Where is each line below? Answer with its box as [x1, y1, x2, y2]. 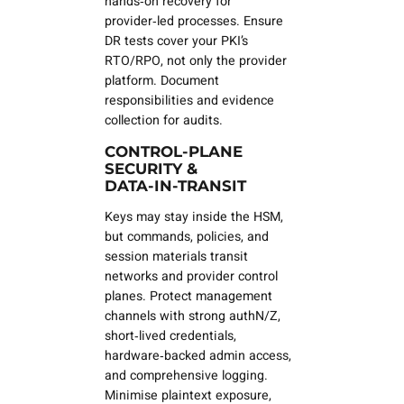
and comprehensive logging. [104, 366, 268, 386]
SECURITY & [104, 160, 197, 179]
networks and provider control [104, 267, 278, 287]
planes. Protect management [104, 287, 272, 307]
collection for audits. [104, 110, 223, 130]
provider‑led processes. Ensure [104, 11, 283, 31]
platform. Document [104, 70, 219, 90]
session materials [104, 247, 207, 267]
